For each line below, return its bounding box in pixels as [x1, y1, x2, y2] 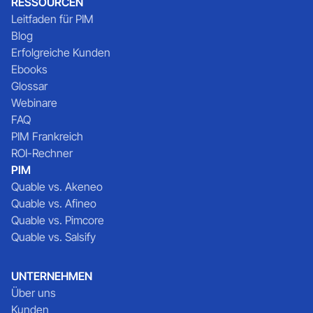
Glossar [11, 78, 48, 93]
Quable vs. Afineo [11, 196, 96, 210]
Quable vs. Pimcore [11, 212, 104, 227]
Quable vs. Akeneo [11, 179, 103, 194]
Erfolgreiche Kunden [11, 45, 110, 59]
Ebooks [11, 61, 48, 76]
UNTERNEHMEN [11, 268, 92, 283]
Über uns [11, 285, 56, 300]
